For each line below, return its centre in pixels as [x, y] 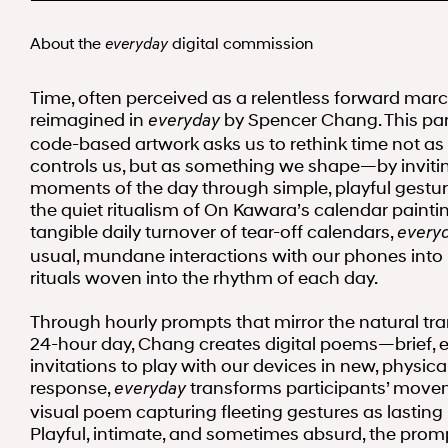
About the [67, 43]
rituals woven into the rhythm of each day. [204, 278]
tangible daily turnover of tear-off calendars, [213, 232]
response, [72, 388]
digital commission [240, 43]
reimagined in [89, 120]
